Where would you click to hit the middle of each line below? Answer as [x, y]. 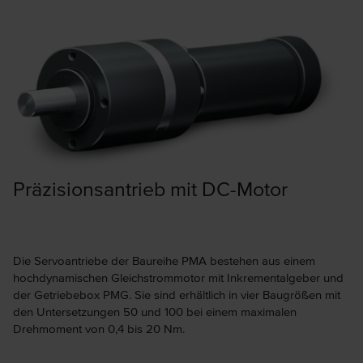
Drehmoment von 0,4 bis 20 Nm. [99, 328]
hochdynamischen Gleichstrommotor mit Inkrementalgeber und [178, 277]
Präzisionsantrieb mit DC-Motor [150, 188]
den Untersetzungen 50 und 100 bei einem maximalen [155, 311]
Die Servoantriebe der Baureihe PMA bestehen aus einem [164, 260]
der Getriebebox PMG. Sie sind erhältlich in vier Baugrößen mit [177, 294]
